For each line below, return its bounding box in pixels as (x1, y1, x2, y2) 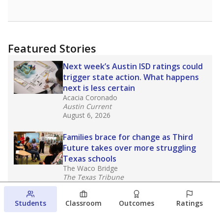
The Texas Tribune (63, 172, 124, 182)
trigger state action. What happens (63, 72, 199, 82)
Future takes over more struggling (63, 142, 196, 153)
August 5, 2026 (63, 181, 110, 191)
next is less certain (63, 82, 135, 93)
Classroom (65, 198, 102, 208)
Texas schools (63, 153, 116, 164)
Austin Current (63, 102, 111, 111)
